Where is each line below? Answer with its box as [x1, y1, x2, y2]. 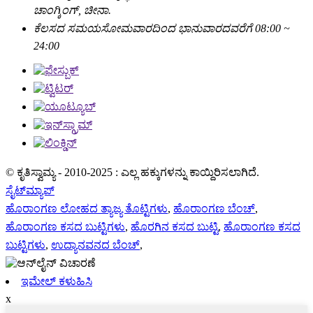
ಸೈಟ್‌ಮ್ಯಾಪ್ [6, 184, 54, 197]
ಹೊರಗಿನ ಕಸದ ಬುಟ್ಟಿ [131, 221, 218, 233]
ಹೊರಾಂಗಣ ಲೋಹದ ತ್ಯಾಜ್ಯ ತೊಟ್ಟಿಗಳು [6, 203, 168, 215]
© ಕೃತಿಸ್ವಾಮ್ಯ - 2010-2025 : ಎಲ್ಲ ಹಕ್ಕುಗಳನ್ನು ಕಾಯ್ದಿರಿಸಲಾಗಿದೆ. [6, 166, 259, 179]
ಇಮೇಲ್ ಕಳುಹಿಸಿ [21, 275, 92, 288]
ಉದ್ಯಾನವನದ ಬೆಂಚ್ [51, 239, 140, 252]
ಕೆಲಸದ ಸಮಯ [34, 22, 101, 35]
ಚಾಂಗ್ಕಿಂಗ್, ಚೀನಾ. [34, 4, 111, 17]
